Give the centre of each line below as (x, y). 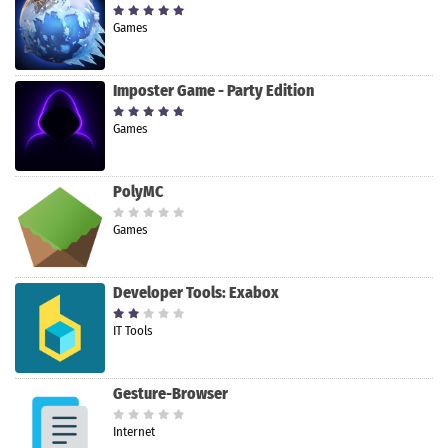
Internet (134, 432)
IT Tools (133, 331)
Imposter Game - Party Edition (213, 91)
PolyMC (138, 192)
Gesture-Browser (170, 394)
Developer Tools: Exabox (196, 293)
